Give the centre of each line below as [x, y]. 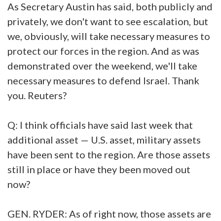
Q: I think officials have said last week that [100, 125]
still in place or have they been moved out [99, 169]
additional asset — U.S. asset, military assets [104, 139]
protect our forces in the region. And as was [103, 51]
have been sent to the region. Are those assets [109, 154]
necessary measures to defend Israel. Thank [103, 80]
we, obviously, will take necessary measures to [109, 36]
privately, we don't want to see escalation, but [108, 21]
